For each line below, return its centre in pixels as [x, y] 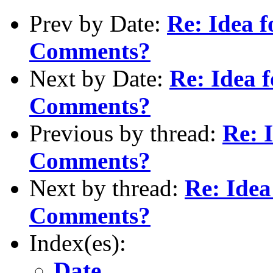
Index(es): [78, 243]
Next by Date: [99, 78]
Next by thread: [107, 188]
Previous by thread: [126, 133]
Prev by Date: [98, 23]
